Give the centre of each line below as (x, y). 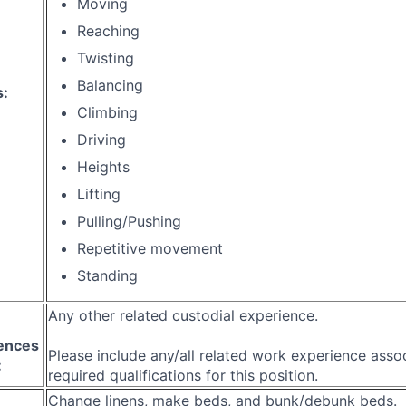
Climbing (107, 112)
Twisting (106, 58)
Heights (103, 166)
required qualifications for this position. (183, 375)
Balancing (110, 85)
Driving (101, 139)
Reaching (108, 30)
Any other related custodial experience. (183, 315)
